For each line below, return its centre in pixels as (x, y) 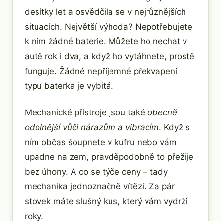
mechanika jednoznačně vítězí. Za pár (100, 186)
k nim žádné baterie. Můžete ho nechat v (106, 41)
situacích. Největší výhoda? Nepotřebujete (109, 26)
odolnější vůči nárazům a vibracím (92, 127)
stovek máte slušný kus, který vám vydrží (106, 201)
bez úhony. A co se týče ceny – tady (96, 171)
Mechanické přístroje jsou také (86, 112)
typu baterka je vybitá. (69, 86)
